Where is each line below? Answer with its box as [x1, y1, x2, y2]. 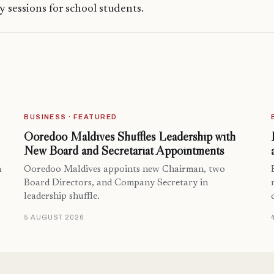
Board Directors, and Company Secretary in [24, 179, 209, 188]
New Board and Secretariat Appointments [24, 143, 224, 159]
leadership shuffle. [24, 192, 100, 202]
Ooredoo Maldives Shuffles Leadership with [24, 128, 236, 145]
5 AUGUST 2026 [24, 213, 84, 221]
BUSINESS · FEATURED [24, 113, 117, 121]
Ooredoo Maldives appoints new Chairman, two [24, 165, 226, 175]
